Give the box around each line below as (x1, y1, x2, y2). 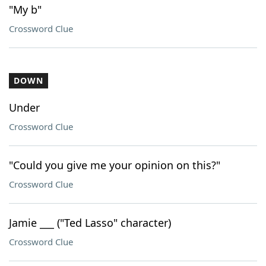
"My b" (9, 2, 42, 17)
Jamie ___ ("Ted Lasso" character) (9, 216, 171, 230)
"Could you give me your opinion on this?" (9, 158, 220, 172)
